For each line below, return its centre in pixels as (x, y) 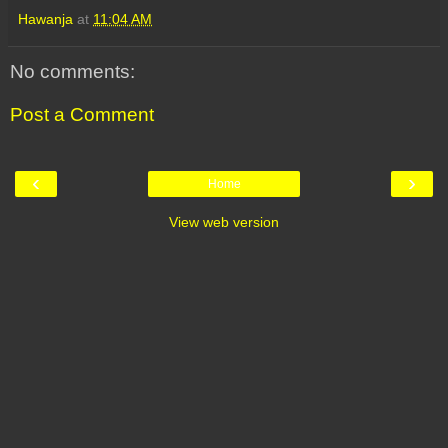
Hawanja (45, 18)
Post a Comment (82, 115)
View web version (224, 221)
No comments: (72, 71)
